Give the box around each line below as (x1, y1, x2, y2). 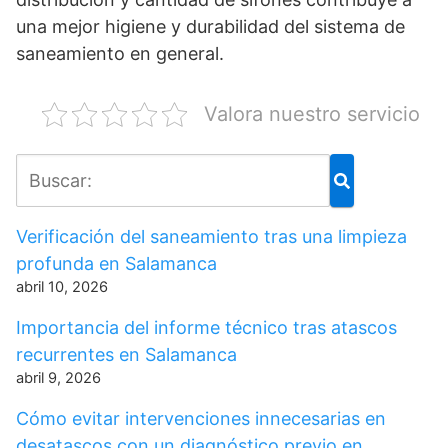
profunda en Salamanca (16, 253, 217, 274)
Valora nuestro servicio (204, 102, 420, 126)
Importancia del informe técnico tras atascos (16, 317, 397, 338)
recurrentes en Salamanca (16, 344, 237, 365)
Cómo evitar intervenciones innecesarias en (16, 408, 386, 429)
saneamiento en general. (16, 43, 224, 64)
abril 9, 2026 (16, 369, 101, 387)
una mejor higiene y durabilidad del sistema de (16, 16, 405, 37)
